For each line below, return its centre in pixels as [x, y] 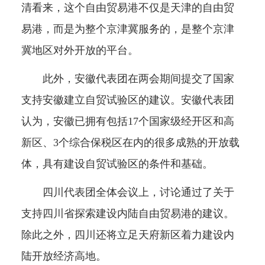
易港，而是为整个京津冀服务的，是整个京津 [127, 29]
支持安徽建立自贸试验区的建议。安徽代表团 [127, 100]
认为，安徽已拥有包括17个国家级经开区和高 [127, 122]
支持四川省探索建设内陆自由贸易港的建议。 [127, 214]
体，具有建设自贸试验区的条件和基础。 [117, 164]
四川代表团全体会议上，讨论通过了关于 [127, 193]
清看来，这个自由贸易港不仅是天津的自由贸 [127, 8]
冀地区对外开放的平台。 [80, 51]
